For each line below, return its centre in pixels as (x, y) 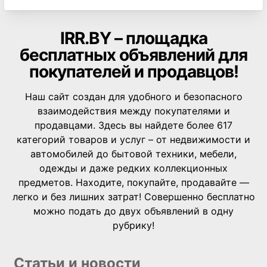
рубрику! (133, 225)
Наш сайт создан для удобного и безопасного (133, 97)
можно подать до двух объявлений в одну (133, 211)
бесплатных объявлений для (133, 55)
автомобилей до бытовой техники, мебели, (133, 154)
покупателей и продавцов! (133, 72)
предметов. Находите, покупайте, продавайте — (133, 182)
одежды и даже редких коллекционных (133, 168)
